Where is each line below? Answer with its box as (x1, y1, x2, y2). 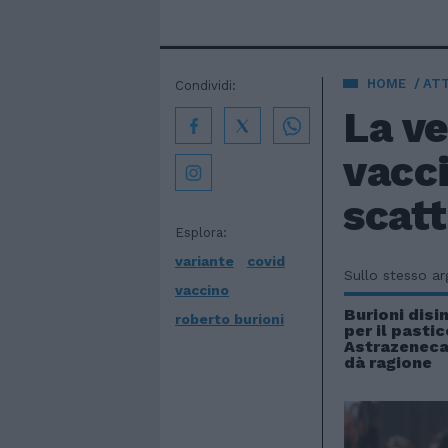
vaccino (175, 282, 229, 298)
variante (175, 253, 234, 269)
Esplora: (175, 225, 227, 240)
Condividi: (175, 78, 236, 93)
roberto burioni (175, 311, 284, 327)
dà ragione (344, 353, 432, 372)
